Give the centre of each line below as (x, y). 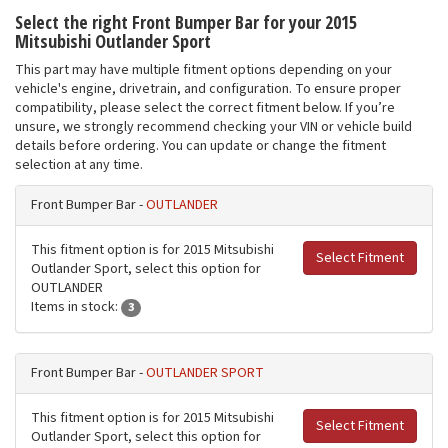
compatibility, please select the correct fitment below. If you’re (205, 108)
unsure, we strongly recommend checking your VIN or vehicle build (213, 127)
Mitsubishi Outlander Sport (113, 41)
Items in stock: (76, 307)
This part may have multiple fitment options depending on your (203, 70)
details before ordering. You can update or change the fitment (200, 146)
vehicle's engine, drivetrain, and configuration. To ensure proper (208, 89)
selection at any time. (79, 165)
